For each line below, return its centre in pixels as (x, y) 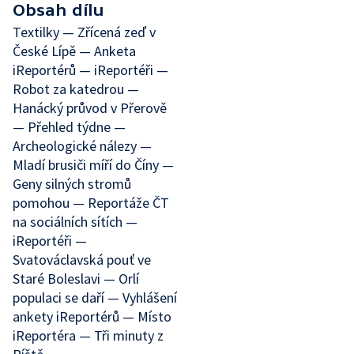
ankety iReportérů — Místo (92, 316)
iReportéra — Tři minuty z (88, 335)
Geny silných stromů (72, 184)
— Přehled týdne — (69, 127)
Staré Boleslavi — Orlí (76, 279)
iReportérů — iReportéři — (90, 70)
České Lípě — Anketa (74, 51)
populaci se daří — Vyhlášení (95, 298)
